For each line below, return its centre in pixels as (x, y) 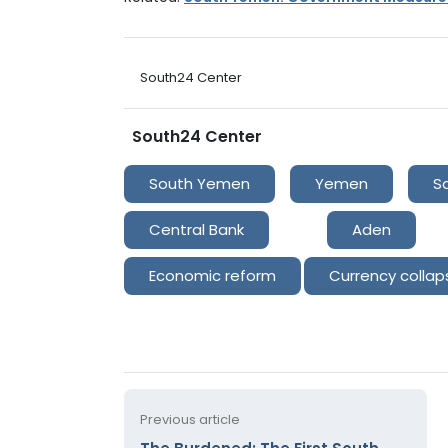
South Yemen (199, 183)
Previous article (190, 419)
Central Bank (196, 229)
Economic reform (212, 275)
